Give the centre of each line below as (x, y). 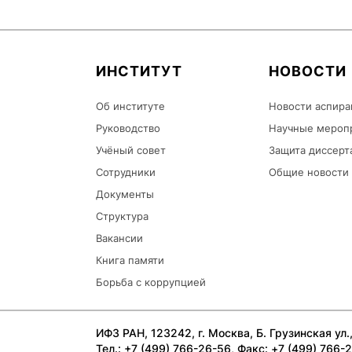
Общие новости (309, 172)
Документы (125, 194)
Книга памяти (130, 260)
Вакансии (119, 238)
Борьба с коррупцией (151, 282)
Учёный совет (131, 150)
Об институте (130, 106)
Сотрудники (126, 172)
